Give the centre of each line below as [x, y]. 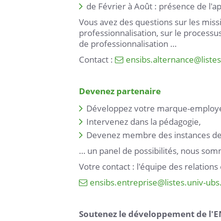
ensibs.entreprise [124, 182]
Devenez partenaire [120, 91]
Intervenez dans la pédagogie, [144, 122]
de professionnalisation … [128, 44]
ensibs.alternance [160, 59]
